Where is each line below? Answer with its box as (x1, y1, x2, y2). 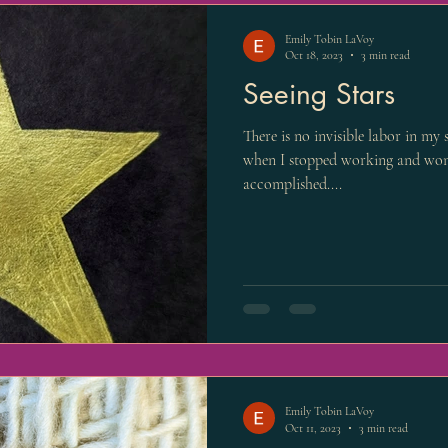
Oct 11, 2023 (285, 420, 341, 435)
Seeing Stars (243, 75, 395, 112)
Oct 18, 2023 (285, 48, 343, 63)
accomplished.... (243, 173, 342, 194)
